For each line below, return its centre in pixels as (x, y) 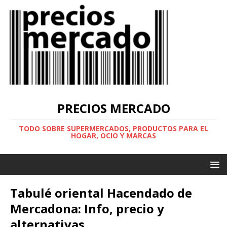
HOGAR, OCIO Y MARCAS (113, 136)
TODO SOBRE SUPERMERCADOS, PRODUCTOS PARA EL (113, 128)
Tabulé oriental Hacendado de (101, 193)
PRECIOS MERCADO (113, 108)
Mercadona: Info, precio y (87, 209)
